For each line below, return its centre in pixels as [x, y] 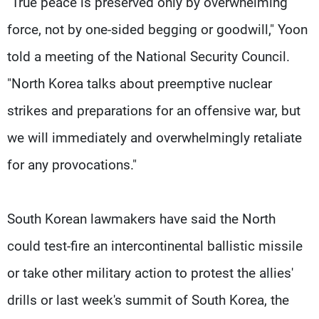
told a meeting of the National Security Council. [148, 56]
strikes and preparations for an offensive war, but [154, 110]
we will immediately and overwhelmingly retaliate [155, 137]
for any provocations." [72, 164]
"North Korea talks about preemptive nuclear [140, 83]
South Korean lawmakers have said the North [141, 219]
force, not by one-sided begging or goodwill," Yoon [157, 29]
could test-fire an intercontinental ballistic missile [155, 246]
